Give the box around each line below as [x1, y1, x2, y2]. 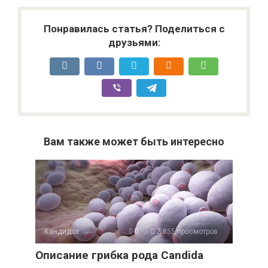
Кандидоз [44, 227, 79, 236]
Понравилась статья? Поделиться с [43, 23, 225, 35]
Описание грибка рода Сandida [35, 248, 203, 263]
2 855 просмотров [155, 227, 218, 236]
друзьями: [108, 36, 160, 49]
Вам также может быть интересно [44, 135, 224, 148]
